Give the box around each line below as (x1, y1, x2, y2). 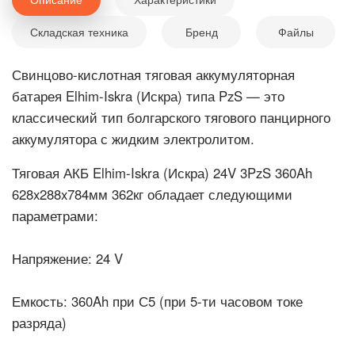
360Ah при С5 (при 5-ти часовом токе (67, 292, 303, 311)
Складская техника (30, 24, 128, 40)
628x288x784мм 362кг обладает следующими (12, 185, 292, 204)
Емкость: (12, 292, 67, 311)
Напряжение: (12, 249, 92, 268)
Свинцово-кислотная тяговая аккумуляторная (12, 65, 295, 84)
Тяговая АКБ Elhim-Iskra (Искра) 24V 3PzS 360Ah (12, 163, 312, 182)
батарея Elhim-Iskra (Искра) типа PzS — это (12, 86, 284, 105)
